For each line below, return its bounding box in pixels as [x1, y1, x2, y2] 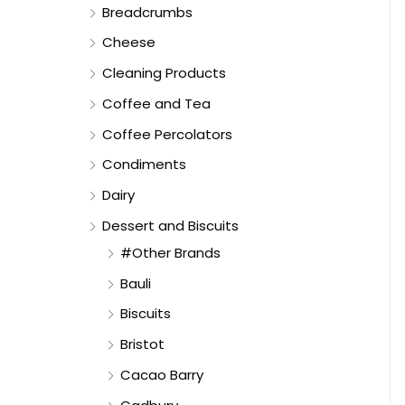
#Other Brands [120, 242, 221, 262]
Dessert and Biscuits [102, 215, 239, 235]
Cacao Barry [120, 364, 203, 384]
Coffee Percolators [102, 124, 232, 144]
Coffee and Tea [102, 93, 211, 113]
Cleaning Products [102, 63, 226, 83]
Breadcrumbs [102, 2, 193, 22]
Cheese [102, 33, 155, 52]
